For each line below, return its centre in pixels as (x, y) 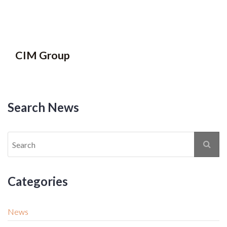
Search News (43, 107)
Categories (38, 181)
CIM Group (43, 55)
